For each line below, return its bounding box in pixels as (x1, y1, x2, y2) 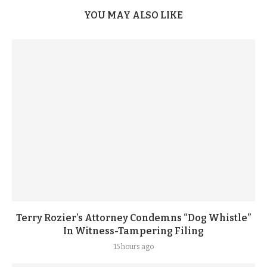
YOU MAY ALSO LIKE (84, 10, 183, 21)
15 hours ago (113, 243, 154, 251)
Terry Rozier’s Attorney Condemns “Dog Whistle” (16, 212, 251, 223)
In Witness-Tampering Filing (63, 225, 204, 237)
